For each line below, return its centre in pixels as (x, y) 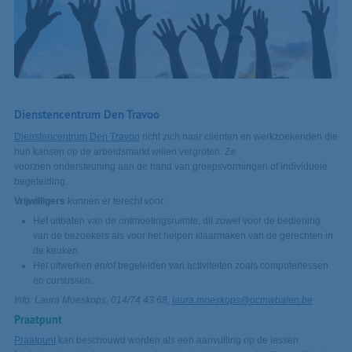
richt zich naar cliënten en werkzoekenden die (238, 137)
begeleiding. (42, 182)
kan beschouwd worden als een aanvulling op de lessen (177, 341)
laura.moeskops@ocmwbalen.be (242, 301)
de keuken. (56, 251)
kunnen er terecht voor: (115, 202)
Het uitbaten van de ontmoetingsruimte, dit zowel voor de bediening (176, 221)
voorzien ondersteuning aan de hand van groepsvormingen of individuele (170, 167)
